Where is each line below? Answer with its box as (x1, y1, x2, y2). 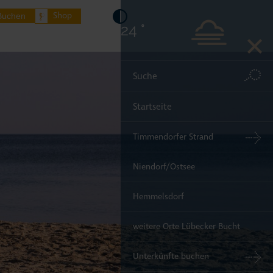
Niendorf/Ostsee (133, 161, 195, 172)
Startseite (133, 101, 172, 112)
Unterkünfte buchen (133, 251, 209, 261)
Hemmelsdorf (133, 191, 184, 202)
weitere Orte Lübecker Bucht (133, 221, 240, 232)
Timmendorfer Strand (133, 132, 213, 142)
